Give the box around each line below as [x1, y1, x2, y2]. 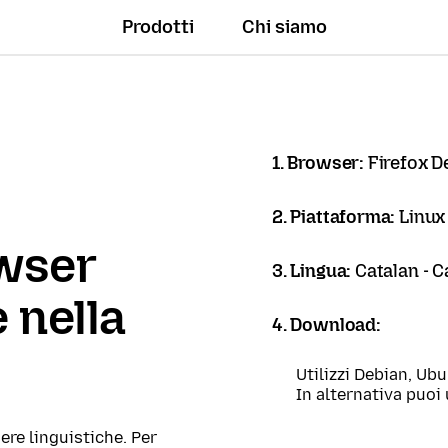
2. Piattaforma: [272, 206, 400, 228]
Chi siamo [241, 16, 327, 38]
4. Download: [272, 314, 381, 336]
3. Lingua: [272, 260, 356, 282]
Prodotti [121, 16, 194, 38]
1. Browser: [272, 152, 368, 174]
